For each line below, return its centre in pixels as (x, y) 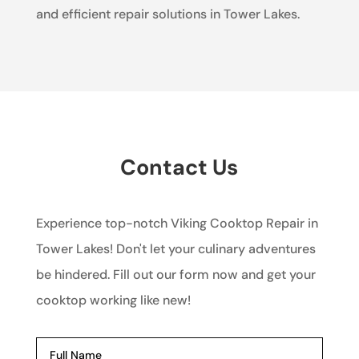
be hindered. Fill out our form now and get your (175, 275)
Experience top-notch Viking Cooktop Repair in (177, 224)
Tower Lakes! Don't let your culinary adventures (175, 249)
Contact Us (179, 167)
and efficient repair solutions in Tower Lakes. (167, 14)
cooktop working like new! (113, 301)
